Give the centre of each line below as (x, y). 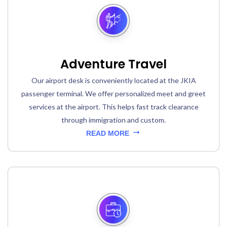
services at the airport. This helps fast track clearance (113, 107)
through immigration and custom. (113, 120)
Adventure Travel (113, 64)
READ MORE (108, 134)
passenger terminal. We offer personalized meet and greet (113, 94)
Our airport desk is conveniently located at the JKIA (113, 81)
